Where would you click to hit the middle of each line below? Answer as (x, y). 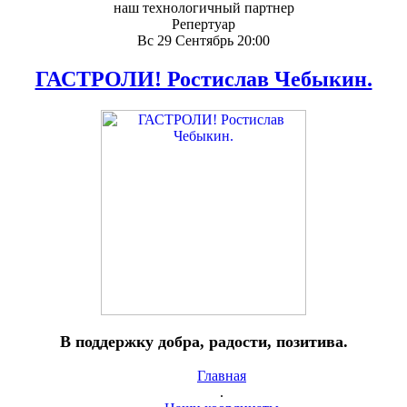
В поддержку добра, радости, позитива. (203, 341)
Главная (222, 376)
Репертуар (203, 24)
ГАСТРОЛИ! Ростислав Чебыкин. (203, 79)
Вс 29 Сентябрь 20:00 (203, 40)
